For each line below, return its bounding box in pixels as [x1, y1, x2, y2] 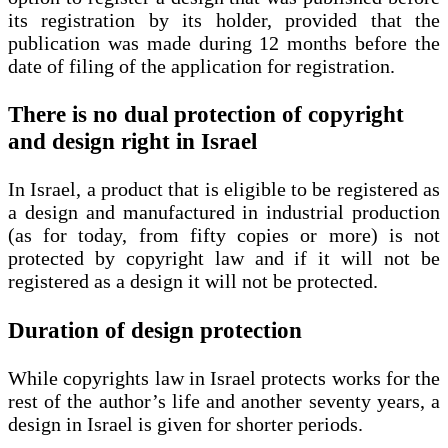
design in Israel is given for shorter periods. [8, 413, 363, 436]
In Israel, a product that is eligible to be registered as [8, 178, 440, 201]
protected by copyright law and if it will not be [8, 247, 440, 270]
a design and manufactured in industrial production [8, 201, 440, 224]
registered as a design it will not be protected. [8, 270, 378, 293]
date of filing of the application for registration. [8, 54, 395, 77]
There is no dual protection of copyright [8, 100, 404, 127]
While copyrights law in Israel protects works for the [8, 367, 440, 390]
